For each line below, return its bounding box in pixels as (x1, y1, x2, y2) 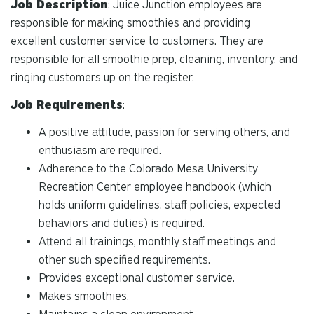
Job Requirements (11, 97, 123, 111)
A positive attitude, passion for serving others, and (39, 125, 290, 139)
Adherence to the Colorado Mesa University (39, 161, 258, 175)
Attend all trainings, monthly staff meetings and (39, 234, 276, 248)
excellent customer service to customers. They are (11, 34, 264, 48)
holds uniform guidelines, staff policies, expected (39, 198, 280, 212)
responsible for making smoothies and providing (11, 16, 250, 30)
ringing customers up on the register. (11, 71, 194, 85)
